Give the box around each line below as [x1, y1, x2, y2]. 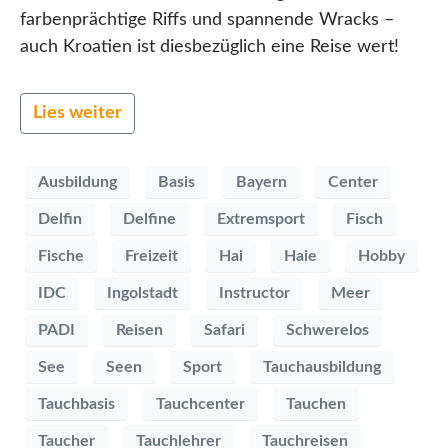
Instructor [219, 284, 290, 301]
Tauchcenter [156, 395, 245, 412]
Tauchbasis [38, 395, 115, 412]
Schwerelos [286, 321, 369, 338]
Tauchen [286, 395, 346, 412]
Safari [204, 321, 245, 338]
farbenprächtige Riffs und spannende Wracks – [20, 11, 394, 30]
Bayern [236, 173, 287, 190]
